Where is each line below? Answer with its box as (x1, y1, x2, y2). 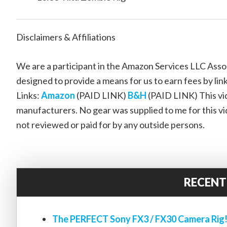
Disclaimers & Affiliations (16, 31, 116, 43)
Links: (16, 90, 41, 101)
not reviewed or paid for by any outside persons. (16, 119, 205, 130)
